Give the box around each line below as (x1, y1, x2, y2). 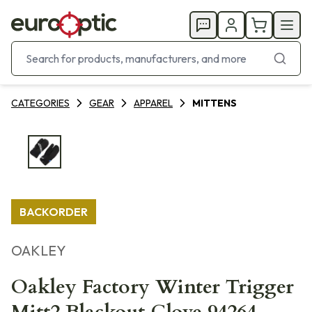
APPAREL (134, 97, 173, 109)
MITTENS (192, 97, 237, 109)
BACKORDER (19, 205, 88, 219)
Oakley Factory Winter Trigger (11, 274, 294, 300)
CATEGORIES (11, 97, 70, 109)
